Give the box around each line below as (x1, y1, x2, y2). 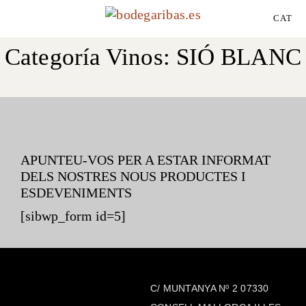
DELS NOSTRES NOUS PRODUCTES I (20, 169, 246, 184)
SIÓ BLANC (176, 44, 301, 70)
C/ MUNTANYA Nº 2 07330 (150, 283, 269, 294)
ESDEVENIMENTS (20, 185, 132, 200)
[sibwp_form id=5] (20, 208, 126, 223)
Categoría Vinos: (5, 44, 176, 70)
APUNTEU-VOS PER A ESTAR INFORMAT (20, 152, 270, 167)
